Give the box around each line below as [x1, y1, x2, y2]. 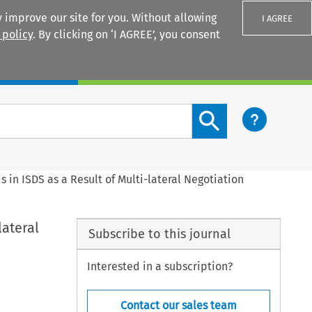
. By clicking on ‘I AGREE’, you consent [33, 28, 220, 41]
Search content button [192, 104, 306, 118]
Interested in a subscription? [87, 260, 233, 274]
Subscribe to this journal [88, 226, 231, 242]
